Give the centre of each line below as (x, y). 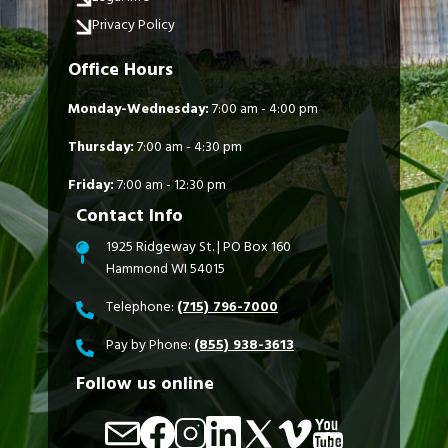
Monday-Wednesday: (138, 108)
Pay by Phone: (150, 344)
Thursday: (101, 146)
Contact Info (129, 215)
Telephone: (141, 306)
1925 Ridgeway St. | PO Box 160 (198, 246)
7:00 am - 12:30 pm (170, 184)
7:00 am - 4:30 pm (188, 146)
